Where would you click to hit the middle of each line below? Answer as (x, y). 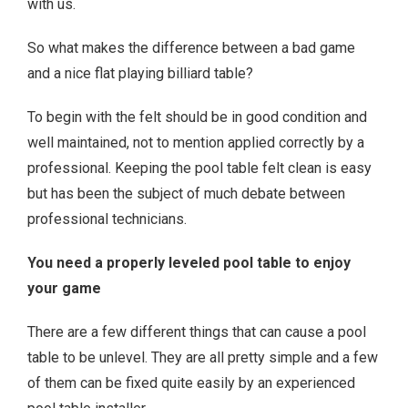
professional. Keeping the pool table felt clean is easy (199, 168)
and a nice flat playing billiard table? (140, 74)
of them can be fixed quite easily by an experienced (191, 383)
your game (64, 289)
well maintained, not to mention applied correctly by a (196, 143)
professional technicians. (107, 219)
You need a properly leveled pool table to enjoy (189, 263)
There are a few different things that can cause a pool (197, 332)
